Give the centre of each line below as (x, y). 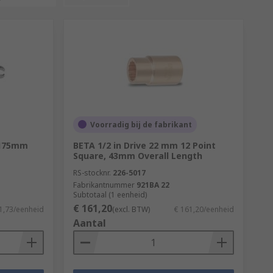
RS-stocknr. (92, 172)
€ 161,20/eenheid (204, 209)
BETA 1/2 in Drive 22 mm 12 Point (144, 145)
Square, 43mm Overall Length (137, 155)
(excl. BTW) (131, 209)
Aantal (89, 223)
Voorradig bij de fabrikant (141, 124)
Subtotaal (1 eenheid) (110, 194)
